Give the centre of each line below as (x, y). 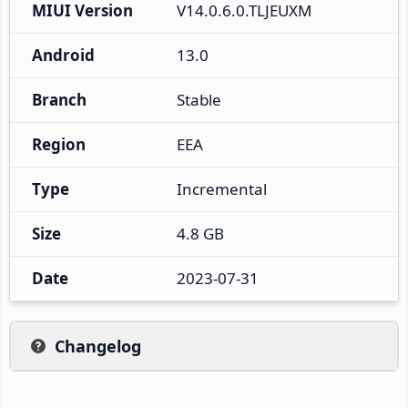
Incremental (222, 189)
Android (63, 55)
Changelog (98, 346)
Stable (199, 99)
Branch (59, 99)
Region (59, 144)
